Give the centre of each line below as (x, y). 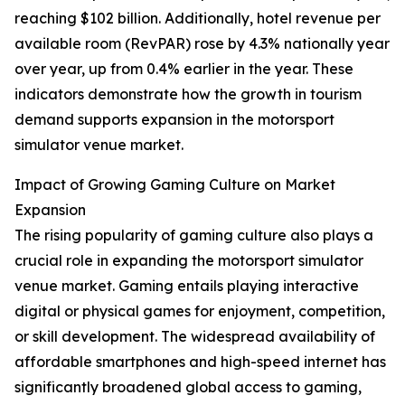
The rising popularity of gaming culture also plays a (194, 235)
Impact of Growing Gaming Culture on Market (175, 185)
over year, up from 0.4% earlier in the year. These (184, 69)
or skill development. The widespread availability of (195, 337)
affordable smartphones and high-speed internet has (200, 362)
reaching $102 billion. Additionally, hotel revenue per (198, 19)
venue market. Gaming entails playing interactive (187, 286)
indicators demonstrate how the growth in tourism (188, 94)
